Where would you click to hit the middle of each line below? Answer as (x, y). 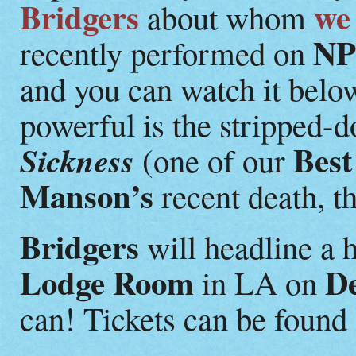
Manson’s (87, 195)
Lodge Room (107, 282)
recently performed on (166, 52)
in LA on (259, 282)
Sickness (77, 160)
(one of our (210, 159)
